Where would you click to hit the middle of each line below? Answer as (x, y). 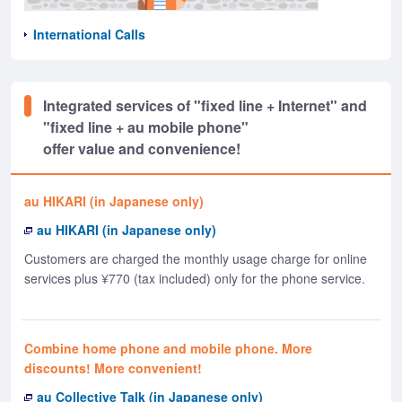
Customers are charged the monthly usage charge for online (196, 258)
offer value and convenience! (142, 148)
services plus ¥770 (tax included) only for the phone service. (195, 278)
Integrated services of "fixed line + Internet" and (205, 105)
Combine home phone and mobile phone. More (168, 348)
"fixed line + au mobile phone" (146, 127)
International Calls (89, 34)
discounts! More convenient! (113, 367)
